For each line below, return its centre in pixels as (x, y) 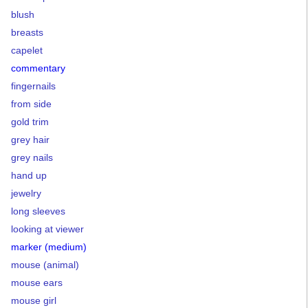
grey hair (30, 139)
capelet (27, 50)
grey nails (32, 157)
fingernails (33, 86)
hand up (29, 175)
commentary (38, 68)
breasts (27, 32)
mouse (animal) (45, 264)
